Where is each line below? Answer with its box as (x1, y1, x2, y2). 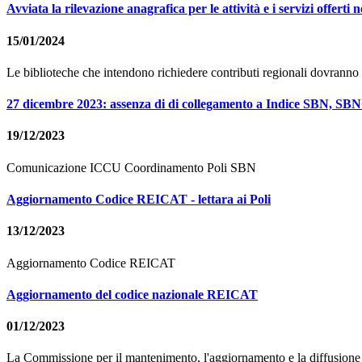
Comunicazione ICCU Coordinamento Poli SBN (6, 160, 256, 175)
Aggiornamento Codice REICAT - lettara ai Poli (6, 192, 271, 206)
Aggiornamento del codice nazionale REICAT (6, 287, 258, 301)
